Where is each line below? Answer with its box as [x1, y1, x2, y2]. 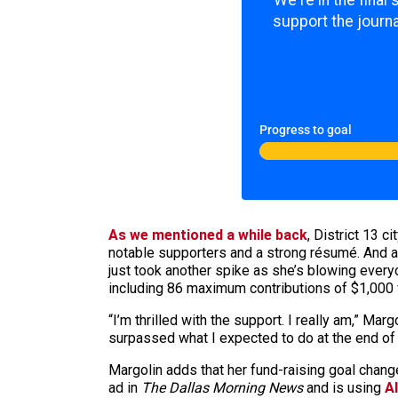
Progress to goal [259, 123, 352, 138]
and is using [303, 379, 385, 396]
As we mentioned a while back [108, 227, 307, 243]
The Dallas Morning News [141, 379, 303, 396]
